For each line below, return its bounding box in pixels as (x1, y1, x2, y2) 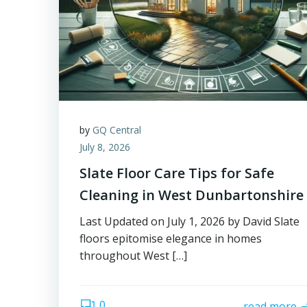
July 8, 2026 (79, 140, 130, 153)
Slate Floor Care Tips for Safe (79, 164, 274, 182)
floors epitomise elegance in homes (79, 231, 262, 246)
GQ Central (93, 123, 141, 136)
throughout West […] (79, 248, 187, 263)
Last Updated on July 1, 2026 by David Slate (79, 214, 299, 229)
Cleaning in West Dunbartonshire (79, 186, 304, 204)
